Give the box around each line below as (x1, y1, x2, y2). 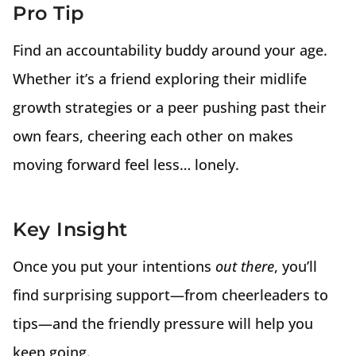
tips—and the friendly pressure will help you (13, 314, 313, 333)
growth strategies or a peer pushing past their (13, 98, 327, 117)
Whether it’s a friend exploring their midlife (13, 69, 307, 88)
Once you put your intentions (13, 257, 215, 276)
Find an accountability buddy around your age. (13, 41, 327, 60)
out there (215, 257, 274, 276)
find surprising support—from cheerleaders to (13, 285, 328, 304)
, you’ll (274, 257, 317, 276)
